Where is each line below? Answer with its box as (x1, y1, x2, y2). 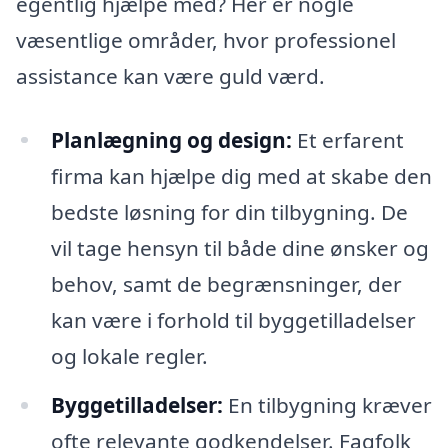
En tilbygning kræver (222, 391, 432, 420)
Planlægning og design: (50, 125, 292, 154)
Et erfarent (291, 125, 404, 154)
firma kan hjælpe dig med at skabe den (50, 161, 432, 190)
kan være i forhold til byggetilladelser (50, 305, 416, 334)
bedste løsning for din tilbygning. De (50, 197, 408, 226)
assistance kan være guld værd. (16, 61, 325, 90)
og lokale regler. (50, 341, 208, 370)
